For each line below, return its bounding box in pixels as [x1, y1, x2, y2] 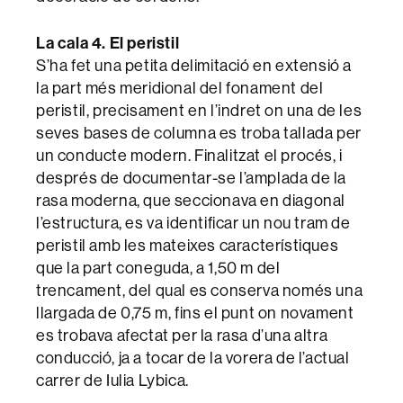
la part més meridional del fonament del [36, 77, 324, 99]
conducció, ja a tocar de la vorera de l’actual [36, 347, 350, 369]
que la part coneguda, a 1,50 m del [36, 257, 281, 279]
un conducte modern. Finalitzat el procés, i [36, 145, 343, 166]
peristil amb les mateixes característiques [36, 235, 339, 256]
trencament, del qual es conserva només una [36, 280, 363, 301]
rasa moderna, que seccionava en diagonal [36, 190, 346, 211]
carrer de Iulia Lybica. [36, 370, 189, 391]
